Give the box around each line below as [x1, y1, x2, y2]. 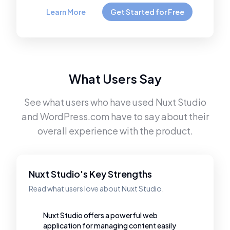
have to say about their [109, 110, 209, 122]
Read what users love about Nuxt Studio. [29, 184, 164, 193]
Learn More [46, 7, 86, 16]
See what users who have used [24, 96, 156, 108]
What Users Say [68, 71, 162, 86]
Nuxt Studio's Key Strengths [29, 168, 152, 180]
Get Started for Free [110, 7, 184, 16]
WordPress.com [40, 110, 109, 122]
